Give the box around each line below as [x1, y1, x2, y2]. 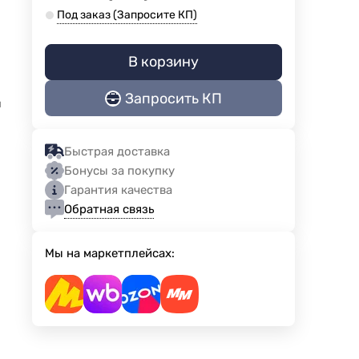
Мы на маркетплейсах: [44, 246, 175, 261]
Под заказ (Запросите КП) [56, 8, 197, 22]
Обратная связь [63, 201, 154, 216]
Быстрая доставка [63, 144, 170, 159]
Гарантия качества [63, 183, 172, 198]
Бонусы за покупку [63, 163, 175, 179]
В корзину [127, 53, 199, 71]
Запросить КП [124, 89, 222, 107]
